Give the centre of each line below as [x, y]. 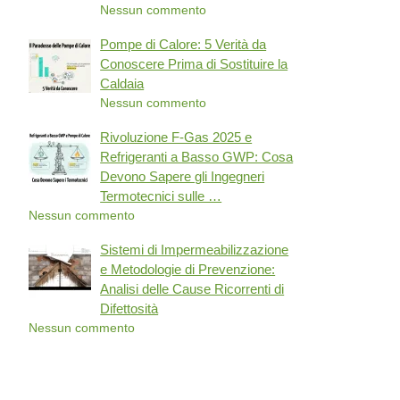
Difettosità [129, 308]
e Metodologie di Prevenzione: [188, 269]
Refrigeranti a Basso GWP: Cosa [197, 157]
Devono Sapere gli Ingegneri [183, 176]
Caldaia [122, 83]
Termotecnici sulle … [161, 196]
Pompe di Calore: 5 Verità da [183, 44]
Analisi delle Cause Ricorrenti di [192, 289]
